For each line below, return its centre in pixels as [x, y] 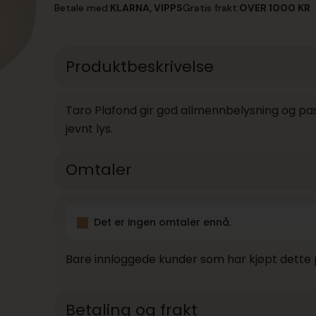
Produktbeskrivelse [139, 67]
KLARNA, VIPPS [146, 8]
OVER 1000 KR [274, 8]
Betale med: [82, 8]
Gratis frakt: [211, 8]
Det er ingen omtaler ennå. [162, 222]
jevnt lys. [89, 129]
